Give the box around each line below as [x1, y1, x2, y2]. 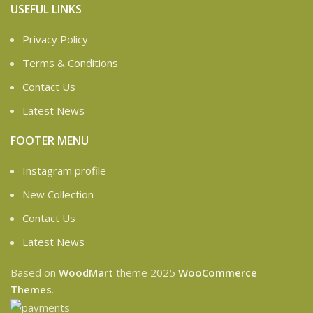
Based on [10, 265, 59, 279]
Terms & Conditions [22, 55, 118, 70]
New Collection [22, 187, 94, 201]
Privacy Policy [22, 31, 88, 46]
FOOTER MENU [10, 132, 89, 148]
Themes [10, 282, 52, 296]
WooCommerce [178, 265, 257, 279]
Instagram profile [22, 163, 106, 177]
